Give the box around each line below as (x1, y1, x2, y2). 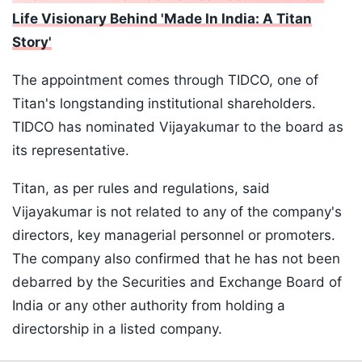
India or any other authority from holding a (12, 297, 285, 314)
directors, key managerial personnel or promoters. (12, 227, 335, 244)
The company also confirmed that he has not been (12, 250, 340, 267)
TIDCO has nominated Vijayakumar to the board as (12, 119, 343, 136)
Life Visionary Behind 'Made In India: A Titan (12, 11, 312, 27)
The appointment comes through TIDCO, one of (12, 72, 318, 89)
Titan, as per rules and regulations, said (12, 180, 270, 197)
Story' (12, 34, 52, 51)
